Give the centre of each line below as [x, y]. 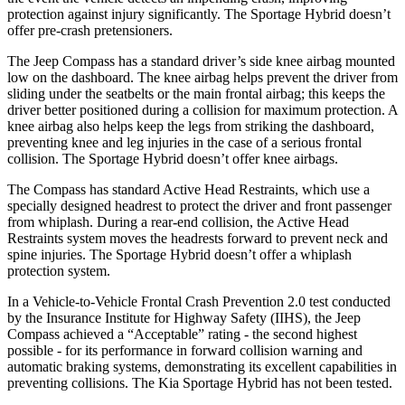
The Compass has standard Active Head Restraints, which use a [188, 189]
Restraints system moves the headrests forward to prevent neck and [198, 238]
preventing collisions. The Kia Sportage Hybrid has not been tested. [200, 382]
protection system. [59, 270]
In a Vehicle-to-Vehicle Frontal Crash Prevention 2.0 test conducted [199, 301]
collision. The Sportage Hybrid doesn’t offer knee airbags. [173, 158]
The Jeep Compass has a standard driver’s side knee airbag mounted [201, 61]
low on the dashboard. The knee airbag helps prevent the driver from [202, 77]
